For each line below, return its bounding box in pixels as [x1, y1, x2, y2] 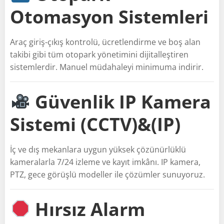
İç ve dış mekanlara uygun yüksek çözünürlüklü [10, 143, 186, 155]
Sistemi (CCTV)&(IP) [10, 111, 180, 136]
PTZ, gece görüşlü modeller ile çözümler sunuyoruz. [10, 168, 205, 180]
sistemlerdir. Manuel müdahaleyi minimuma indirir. [10, 61, 203, 72]
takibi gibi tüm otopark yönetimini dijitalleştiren [10, 48, 188, 60]
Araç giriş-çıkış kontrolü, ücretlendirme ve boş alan [10, 36, 200, 47]
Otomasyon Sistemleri [10, 4, 208, 29]
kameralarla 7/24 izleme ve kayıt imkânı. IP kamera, [10, 156, 200, 167]
